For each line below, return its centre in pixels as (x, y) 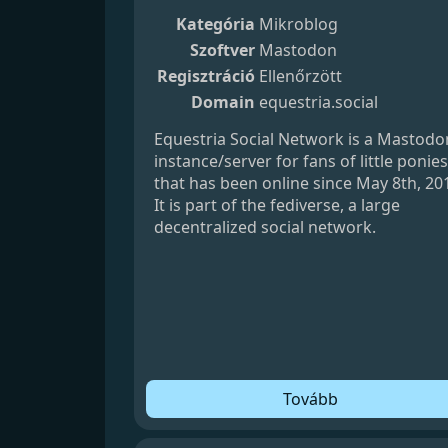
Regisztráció (206, 76)
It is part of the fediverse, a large (277, 205)
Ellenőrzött (301, 76)
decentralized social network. (265, 227)
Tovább (311, 398)
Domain (223, 102)
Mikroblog (299, 24)
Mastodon (298, 50)
